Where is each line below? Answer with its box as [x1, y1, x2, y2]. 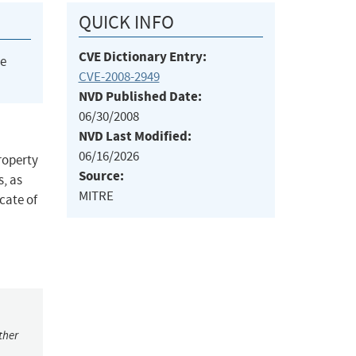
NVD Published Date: [78, 87, 202, 106]
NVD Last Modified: [78, 127, 192, 146]
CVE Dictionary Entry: [78, 48, 207, 67]
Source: [78, 167, 124, 186]
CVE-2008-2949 [78, 68, 160, 86]
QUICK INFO [78, 10, 174, 35]
